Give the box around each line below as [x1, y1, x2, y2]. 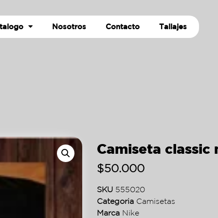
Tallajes [159, 22, 187, 31]
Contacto [106, 22, 140, 31]
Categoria [97, 196, 134, 205]
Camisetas [136, 196, 176, 205]
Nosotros [52, 22, 87, 31]
